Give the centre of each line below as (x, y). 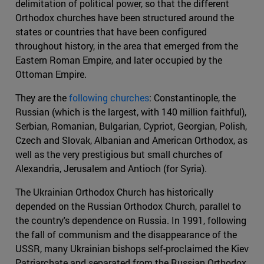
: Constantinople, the (192, 97)
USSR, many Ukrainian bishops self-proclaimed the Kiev (132, 248)
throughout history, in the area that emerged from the (127, 45)
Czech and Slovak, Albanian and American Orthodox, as (131, 140)
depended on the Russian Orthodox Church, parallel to (128, 206)
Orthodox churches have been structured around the (125, 17)
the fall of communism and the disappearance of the (126, 234)
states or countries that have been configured (111, 31)
